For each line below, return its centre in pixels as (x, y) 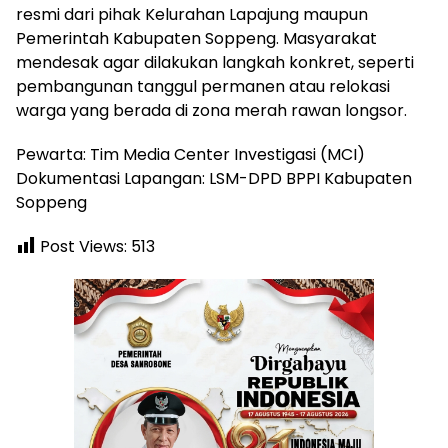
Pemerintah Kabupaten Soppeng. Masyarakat (196, 39)
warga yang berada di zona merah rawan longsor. (211, 111)
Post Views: (83, 247)
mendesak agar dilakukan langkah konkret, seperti (215, 63)
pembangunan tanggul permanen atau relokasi (203, 87)
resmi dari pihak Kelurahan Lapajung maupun (192, 15)
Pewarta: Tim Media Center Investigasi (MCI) (190, 155)
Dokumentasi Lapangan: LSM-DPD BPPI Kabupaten (214, 179)
